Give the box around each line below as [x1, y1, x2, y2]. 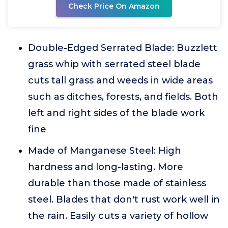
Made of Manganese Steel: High [28, 145, 181, 156]
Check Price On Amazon [68, 2, 160, 11]
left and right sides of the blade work [28, 107, 205, 119]
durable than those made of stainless [28, 178, 206, 189]
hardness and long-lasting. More [28, 161, 183, 173]
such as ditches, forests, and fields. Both [28, 91, 218, 102]
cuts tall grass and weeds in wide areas [28, 75, 213, 86]
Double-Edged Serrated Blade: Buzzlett [28, 42, 217, 53]
